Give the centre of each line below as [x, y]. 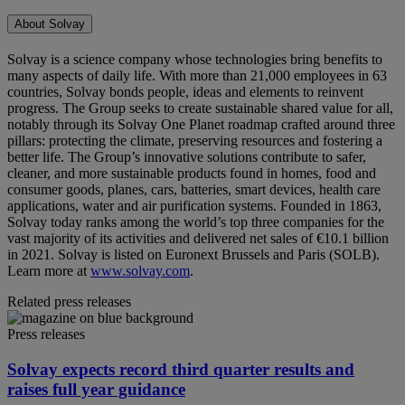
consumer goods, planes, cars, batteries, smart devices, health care [194, 190]
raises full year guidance [96, 390]
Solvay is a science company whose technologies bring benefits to [195, 60]
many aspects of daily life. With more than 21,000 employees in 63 [197, 76]
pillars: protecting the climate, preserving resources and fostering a [195, 141]
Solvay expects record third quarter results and [181, 370]
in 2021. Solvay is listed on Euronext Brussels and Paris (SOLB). [193, 255]
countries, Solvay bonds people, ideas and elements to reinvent [185, 92]
